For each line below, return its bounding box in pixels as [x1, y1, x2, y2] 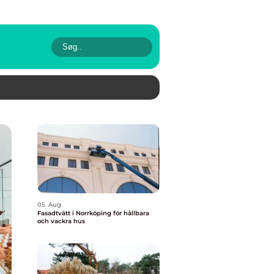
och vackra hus [37, 217, 85, 225]
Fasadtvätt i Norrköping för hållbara [37, 209, 149, 217]
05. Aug [37, 201, 61, 209]
